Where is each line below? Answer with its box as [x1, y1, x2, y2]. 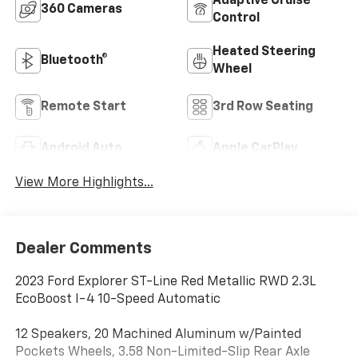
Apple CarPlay [213, 142, 298, 156]
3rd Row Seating [213, 101, 313, 114]
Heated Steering [213, 46, 316, 59]
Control [213, 12, 260, 26]
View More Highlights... [14, 177, 153, 190]
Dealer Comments [14, 240, 152, 257]
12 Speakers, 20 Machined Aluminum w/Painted [14, 328, 301, 341]
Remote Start [40, 101, 126, 114]
